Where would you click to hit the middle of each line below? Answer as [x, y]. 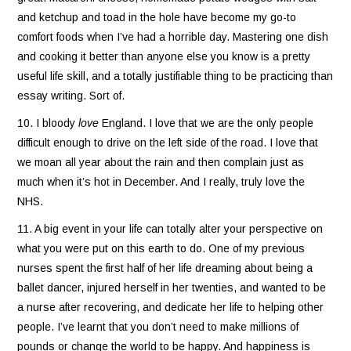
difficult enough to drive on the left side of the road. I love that [168, 142]
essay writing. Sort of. [71, 95]
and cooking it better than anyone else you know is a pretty [164, 56]
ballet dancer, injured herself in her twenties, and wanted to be [172, 287]
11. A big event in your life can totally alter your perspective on [170, 228]
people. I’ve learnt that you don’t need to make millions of [158, 326]
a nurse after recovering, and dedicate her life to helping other [171, 307]
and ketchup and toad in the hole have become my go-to [157, 17]
